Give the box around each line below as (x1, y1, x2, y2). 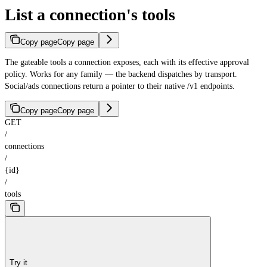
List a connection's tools (5, 5, 175, 24)
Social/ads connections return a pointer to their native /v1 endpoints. (5, 82, 235, 91)
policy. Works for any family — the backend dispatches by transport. (5, 70, 237, 79)
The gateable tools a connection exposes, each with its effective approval (5, 58, 249, 67)
